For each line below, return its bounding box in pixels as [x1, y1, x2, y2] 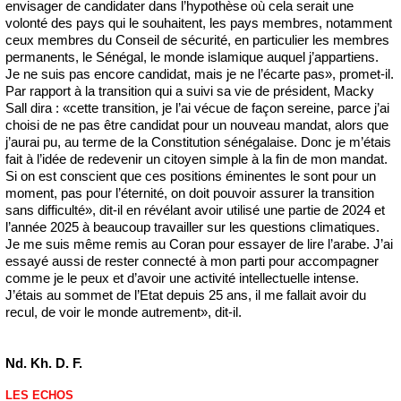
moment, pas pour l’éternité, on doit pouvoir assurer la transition [5, 184, 374, 200]
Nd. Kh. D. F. [5, 354, 82, 371]
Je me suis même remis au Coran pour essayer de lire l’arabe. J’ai [5, 235, 393, 252]
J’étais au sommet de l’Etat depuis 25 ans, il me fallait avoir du [5, 286, 366, 303]
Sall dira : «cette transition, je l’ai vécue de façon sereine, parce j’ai [5, 99, 389, 115]
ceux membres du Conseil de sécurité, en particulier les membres [5, 31, 389, 47]
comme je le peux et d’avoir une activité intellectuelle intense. [5, 269, 359, 286]
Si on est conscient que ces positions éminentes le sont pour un [5, 167, 376, 183]
